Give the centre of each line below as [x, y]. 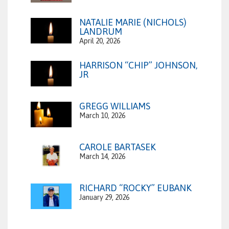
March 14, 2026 [102, 157]
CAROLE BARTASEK [118, 147]
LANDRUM [101, 32]
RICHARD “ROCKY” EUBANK [135, 188]
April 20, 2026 [100, 41]
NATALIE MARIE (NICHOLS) [133, 22]
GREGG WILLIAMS [115, 106]
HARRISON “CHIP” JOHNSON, [138, 65]
